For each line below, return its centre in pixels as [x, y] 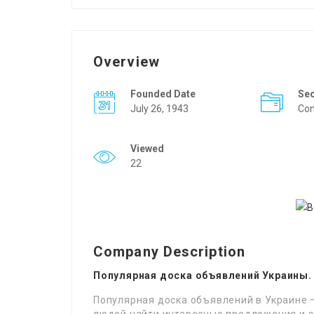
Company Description [169, 252]
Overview [127, 62]
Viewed [147, 149]
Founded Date [163, 94]
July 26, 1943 [159, 109]
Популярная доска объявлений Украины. [203, 275]
